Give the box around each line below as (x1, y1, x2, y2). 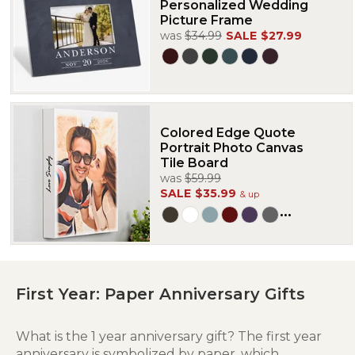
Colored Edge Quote (160, 125, 296, 140)
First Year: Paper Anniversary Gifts (16, 284, 305, 303)
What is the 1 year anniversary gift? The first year (16, 329, 322, 344)
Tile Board (160, 155, 228, 170)
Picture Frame (160, 12, 253, 28)
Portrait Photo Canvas (160, 140, 303, 155)
